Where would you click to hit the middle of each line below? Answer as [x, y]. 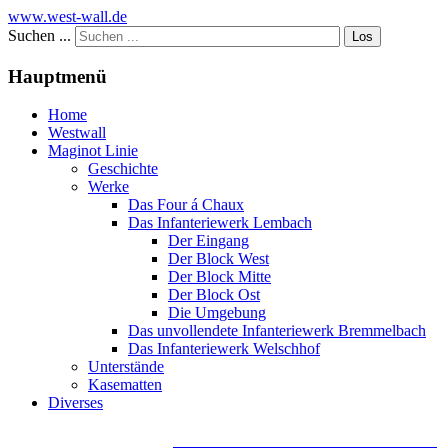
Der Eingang [208, 241]
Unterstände [126, 367]
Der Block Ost [214, 295]
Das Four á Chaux [186, 205]
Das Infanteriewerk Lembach [220, 223]
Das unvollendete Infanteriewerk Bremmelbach [277, 331]
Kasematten [125, 385]
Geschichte [123, 169]
